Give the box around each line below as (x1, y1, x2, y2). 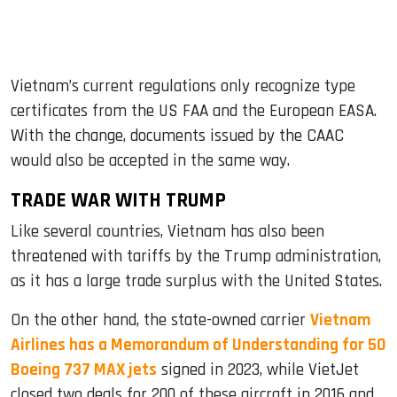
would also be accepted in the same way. (11, 150, 290, 173)
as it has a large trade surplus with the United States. (11, 270, 382, 293)
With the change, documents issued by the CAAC (11, 125, 344, 148)
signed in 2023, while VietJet (157, 359, 359, 382)
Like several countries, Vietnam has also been (11, 221, 324, 244)
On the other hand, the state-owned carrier (11, 309, 310, 332)
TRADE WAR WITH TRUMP (11, 187, 226, 214)
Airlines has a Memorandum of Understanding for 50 (11, 334, 385, 357)
